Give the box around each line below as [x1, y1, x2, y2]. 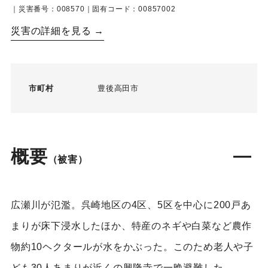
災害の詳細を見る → [10, 26, 104, 36]
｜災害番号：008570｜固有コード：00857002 [10, 5, 176, 14]
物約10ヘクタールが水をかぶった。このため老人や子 [10, 242, 254, 252]
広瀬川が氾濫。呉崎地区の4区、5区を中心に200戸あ [10, 200, 251, 211]
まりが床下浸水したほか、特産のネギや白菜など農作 [10, 221, 252, 232]
